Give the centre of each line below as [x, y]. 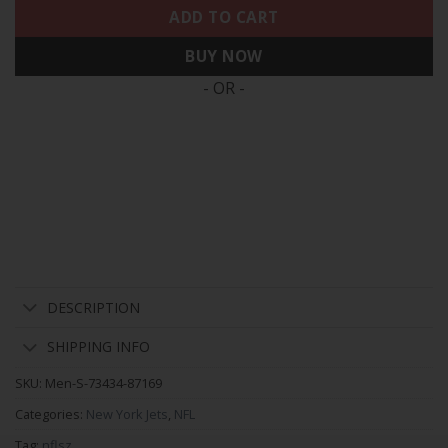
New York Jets [127, 413]
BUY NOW [224, 56]
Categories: [50, 413]
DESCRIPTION [94, 307]
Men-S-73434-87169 [103, 382]
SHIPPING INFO [99, 347]
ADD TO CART [224, 17]
